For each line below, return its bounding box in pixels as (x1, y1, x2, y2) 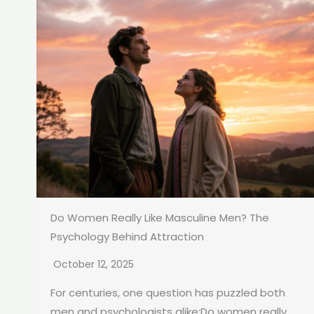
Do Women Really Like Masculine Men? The (50, 210, 269, 226)
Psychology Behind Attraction (50, 229, 204, 245)
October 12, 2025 (53, 257, 134, 272)
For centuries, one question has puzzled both (50, 285, 285, 301)
